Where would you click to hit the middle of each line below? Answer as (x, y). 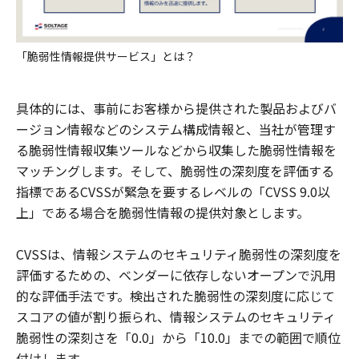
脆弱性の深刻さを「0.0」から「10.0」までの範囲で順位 (178, 337)
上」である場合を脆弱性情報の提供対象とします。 (163, 212)
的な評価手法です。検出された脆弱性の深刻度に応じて (175, 295)
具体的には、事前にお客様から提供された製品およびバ (176, 108)
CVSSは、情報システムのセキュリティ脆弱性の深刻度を (179, 254)
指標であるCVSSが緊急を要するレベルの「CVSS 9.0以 (173, 191)
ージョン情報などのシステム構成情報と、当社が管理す (176, 129)
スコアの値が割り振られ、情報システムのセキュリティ (176, 316)
